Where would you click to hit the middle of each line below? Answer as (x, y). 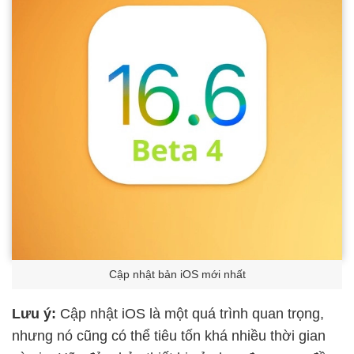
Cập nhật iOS (101, 313)
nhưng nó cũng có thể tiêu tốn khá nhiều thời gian (169, 335)
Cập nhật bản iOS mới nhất (177, 275)
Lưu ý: (34, 313)
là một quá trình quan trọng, (235, 313)
